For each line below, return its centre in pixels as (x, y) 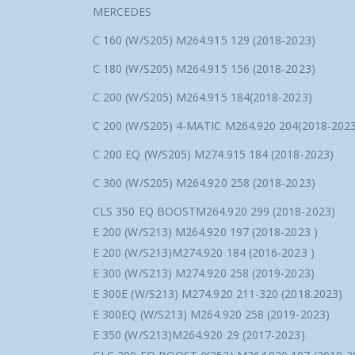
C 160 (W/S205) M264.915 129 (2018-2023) (204, 40)
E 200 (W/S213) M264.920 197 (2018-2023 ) (205, 232)
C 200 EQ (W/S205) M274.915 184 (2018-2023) (213, 155)
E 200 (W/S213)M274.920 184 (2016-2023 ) (204, 253)
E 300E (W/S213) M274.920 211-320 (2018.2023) (218, 294)
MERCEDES (122, 12)
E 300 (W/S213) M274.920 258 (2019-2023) (204, 273)
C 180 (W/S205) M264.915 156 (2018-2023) (204, 69)
